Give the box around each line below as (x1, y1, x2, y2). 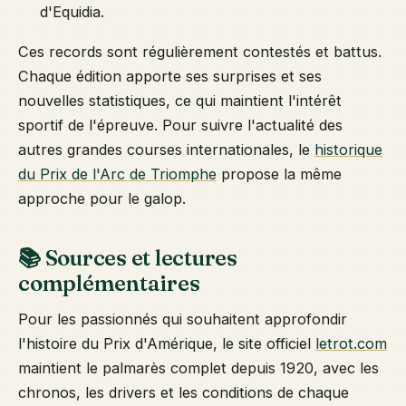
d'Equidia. (40, 3, 104, 22)
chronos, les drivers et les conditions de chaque (18, 382, 349, 401)
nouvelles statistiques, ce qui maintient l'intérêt (18, 91, 342, 110)
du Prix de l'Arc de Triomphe (18, 164, 217, 183)
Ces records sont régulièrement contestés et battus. (18, 42, 382, 61)
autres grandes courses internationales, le (18, 140, 314, 159)
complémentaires (18, 270, 200, 297)
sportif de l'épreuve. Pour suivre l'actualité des (18, 115, 343, 134)
